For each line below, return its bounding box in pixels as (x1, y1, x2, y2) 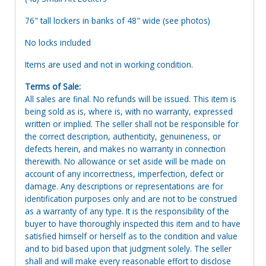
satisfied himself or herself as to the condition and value (25, 230, 237, 242)
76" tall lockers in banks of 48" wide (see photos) (25, 14, 213, 26)
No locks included (25, 36, 91, 48)
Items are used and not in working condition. (25, 58, 195, 70)
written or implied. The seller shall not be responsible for (25, 118, 239, 129)
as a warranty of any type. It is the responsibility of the (25, 205, 229, 217)
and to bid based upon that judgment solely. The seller (25, 242, 232, 254)
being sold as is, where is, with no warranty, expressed (25, 105, 233, 117)
